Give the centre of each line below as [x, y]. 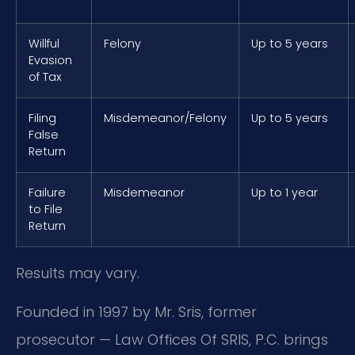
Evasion [50, 60]
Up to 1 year [284, 192]
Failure [47, 192]
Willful [44, 43]
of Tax [45, 76]
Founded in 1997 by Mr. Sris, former [136, 312]
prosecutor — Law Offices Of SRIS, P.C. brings [172, 340]
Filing [42, 118]
